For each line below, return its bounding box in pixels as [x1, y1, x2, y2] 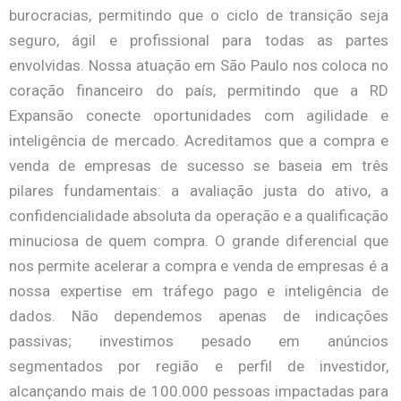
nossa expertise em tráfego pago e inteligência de [9, 282, 389, 300]
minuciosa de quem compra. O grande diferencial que [9, 232, 389, 250]
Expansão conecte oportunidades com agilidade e [9, 107, 389, 124]
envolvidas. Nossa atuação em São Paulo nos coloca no [9, 56, 389, 74]
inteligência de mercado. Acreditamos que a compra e [9, 132, 389, 149]
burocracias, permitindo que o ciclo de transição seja [9, 6, 389, 24]
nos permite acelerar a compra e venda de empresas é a [9, 257, 389, 275]
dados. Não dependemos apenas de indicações [9, 307, 389, 325]
